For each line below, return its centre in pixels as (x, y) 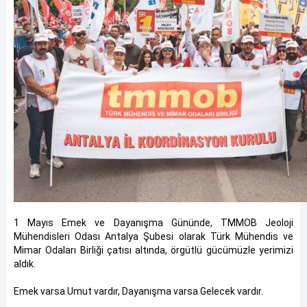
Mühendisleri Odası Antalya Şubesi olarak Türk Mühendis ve (153, 236)
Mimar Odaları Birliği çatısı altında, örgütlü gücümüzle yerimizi (153, 250)
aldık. (25, 264)
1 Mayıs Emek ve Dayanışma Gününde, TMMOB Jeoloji (153, 223)
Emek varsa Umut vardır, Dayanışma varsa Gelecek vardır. (138, 291)
